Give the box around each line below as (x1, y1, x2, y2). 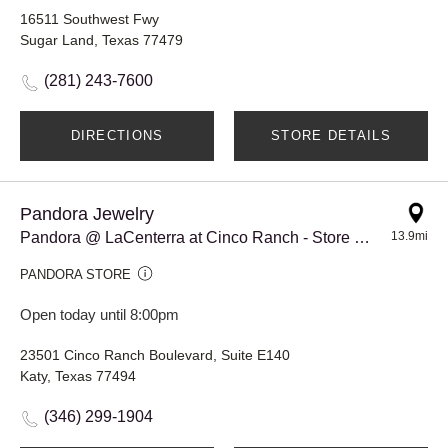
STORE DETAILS (271, 127, 391, 143)
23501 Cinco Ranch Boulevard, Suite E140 (20, 346, 290, 363)
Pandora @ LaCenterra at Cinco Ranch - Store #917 (354, 228, 370, 246)
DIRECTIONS (70, 127, 164, 143)
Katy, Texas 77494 (20, 367, 136, 384)
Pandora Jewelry (20, 203, 154, 224)
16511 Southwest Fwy (20, 10, 159, 27)
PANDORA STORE (20, 266, 131, 282)
